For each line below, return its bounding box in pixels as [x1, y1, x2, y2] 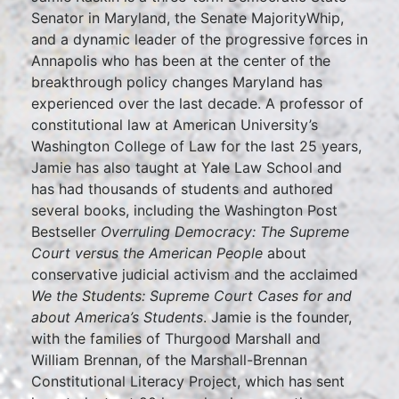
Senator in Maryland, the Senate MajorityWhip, [31, 9, 344, 27]
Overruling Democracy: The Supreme [101, 223, 349, 240]
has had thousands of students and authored [31, 180, 333, 198]
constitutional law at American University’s [31, 116, 318, 134]
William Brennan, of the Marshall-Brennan [31, 351, 307, 369]
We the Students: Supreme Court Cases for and [31, 287, 352, 305]
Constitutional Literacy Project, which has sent [31, 372, 345, 390]
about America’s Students [31, 308, 203, 326]
